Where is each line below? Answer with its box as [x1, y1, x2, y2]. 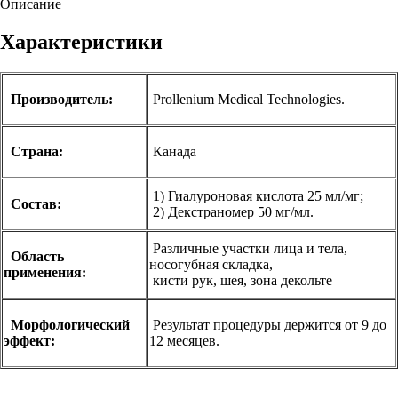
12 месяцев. [149, 332, 219, 348]
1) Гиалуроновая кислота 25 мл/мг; [149, 187, 370, 203]
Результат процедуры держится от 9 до [149, 316, 386, 332]
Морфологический [11, 316, 130, 332]
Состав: [11, 195, 65, 211]
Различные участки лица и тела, [149, 240, 347, 256]
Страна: [11, 143, 63, 159]
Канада [149, 143, 196, 159]
